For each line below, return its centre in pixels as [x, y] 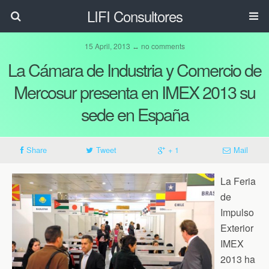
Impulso [237, 212]
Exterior [237, 228]
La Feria [238, 181]
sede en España [134, 114]
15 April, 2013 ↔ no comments [134, 46]
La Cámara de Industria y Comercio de [134, 69]
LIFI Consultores [134, 16]
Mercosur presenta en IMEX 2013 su [134, 92]
